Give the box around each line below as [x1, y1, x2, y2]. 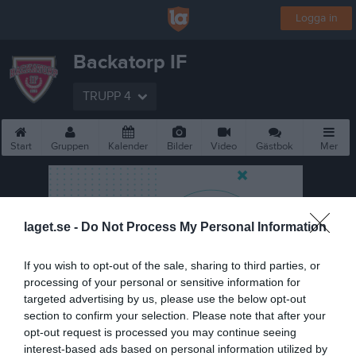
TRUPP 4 [83, 88, 131, 104]
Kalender [108, 140, 149, 153]
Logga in [295, 11, 338, 25]
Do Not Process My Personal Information [81, 219, 327, 234]
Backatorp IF [73, 50, 187, 75]
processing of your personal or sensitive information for [24, 275, 300, 288]
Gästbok [256, 140, 294, 153]
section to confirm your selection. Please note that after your [24, 308, 326, 322]
